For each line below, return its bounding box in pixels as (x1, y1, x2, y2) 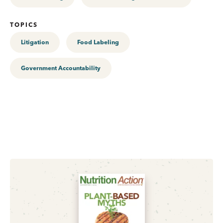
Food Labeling (77, 38, 119, 46)
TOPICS (10, 20, 38, 28)
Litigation (21, 38, 49, 46)
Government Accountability (21, 64, 101, 72)
